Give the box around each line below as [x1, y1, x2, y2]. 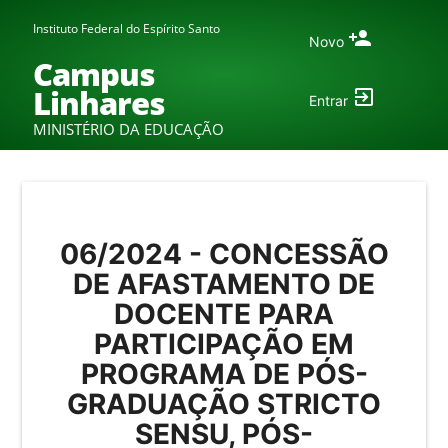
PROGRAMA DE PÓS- [80, 357, 368, 392]
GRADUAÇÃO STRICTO [67, 387, 381, 422]
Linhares [32, 82, 165, 125]
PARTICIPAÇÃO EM [94, 327, 354, 362]
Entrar [308, 92, 352, 110]
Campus [32, 53, 155, 96]
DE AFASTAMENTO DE [73, 267, 375, 302]
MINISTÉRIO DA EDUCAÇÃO [32, 119, 224, 141]
